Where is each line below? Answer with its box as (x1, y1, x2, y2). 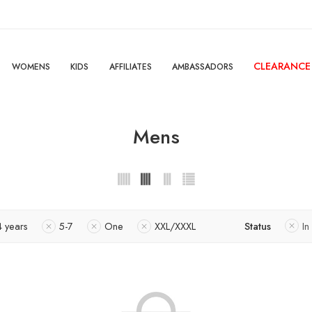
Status (244, 219, 271, 234)
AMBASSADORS (171, 61, 233, 73)
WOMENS (11, 61, 50, 73)
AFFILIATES (109, 61, 152, 73)
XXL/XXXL (155, 219, 196, 234)
